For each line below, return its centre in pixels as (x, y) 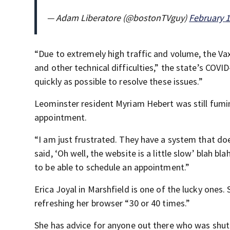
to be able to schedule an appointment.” (112, 167)
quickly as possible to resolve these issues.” (119, 81)
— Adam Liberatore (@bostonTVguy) (118, 17)
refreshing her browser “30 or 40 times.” (112, 203)
